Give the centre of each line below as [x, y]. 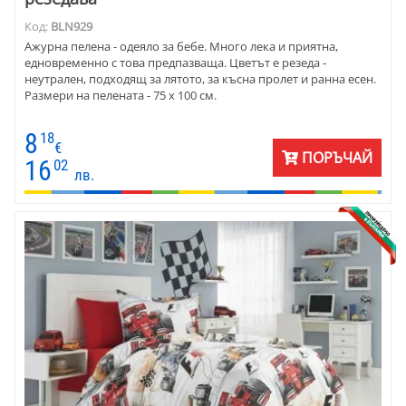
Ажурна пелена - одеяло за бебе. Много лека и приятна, [181, 47]
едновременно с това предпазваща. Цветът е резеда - [175, 63]
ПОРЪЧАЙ [335, 157]
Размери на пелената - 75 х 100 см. [121, 96]
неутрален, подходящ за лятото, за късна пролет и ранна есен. [202, 79]
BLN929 [72, 26]
